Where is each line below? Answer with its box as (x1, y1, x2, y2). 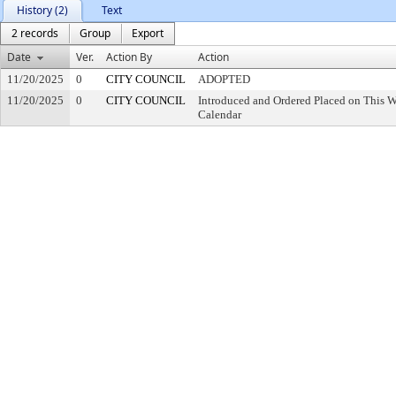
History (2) (17, 3, 68, 18)
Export (132, 26, 164, 41)
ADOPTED (198, 72, 250, 86)
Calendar (198, 108, 241, 121)
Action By (106, 49, 152, 65)
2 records (11, 26, 58, 41)
